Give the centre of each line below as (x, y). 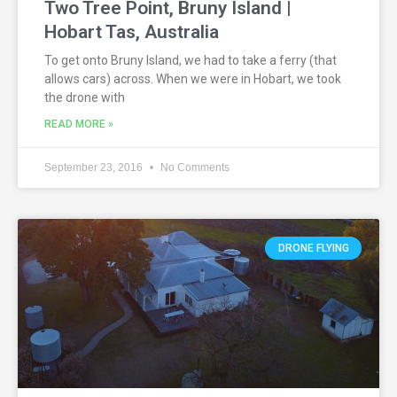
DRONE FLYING (313, 248)
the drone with (85, 97)
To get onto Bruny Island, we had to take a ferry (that (191, 60)
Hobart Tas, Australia (132, 31)
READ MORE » (79, 124)
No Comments (194, 167)
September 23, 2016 (95, 167)
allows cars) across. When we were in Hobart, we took (193, 78)
